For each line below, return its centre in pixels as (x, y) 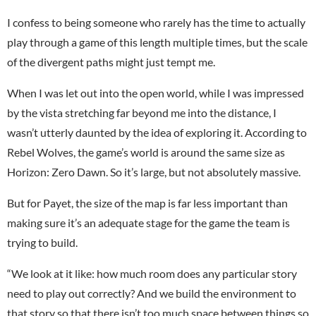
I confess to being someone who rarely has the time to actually (156, 22)
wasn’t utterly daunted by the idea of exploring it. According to (157, 132)
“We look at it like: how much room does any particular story (152, 273)
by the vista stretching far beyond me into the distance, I (142, 112)
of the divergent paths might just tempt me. (111, 61)
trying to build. (42, 242)
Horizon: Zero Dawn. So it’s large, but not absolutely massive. (154, 171)
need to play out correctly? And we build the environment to (152, 293)
